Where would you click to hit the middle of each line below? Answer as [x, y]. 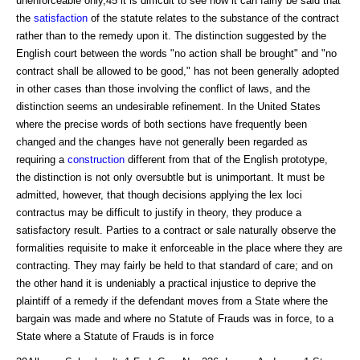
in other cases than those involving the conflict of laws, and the [163, 88]
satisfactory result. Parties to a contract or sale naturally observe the [176, 230]
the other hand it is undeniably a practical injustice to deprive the [166, 283]
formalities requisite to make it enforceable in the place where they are [179, 247]
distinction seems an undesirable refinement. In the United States [168, 106]
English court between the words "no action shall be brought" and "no [176, 53]
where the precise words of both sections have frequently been [162, 124]
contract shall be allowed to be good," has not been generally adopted [178, 71]
